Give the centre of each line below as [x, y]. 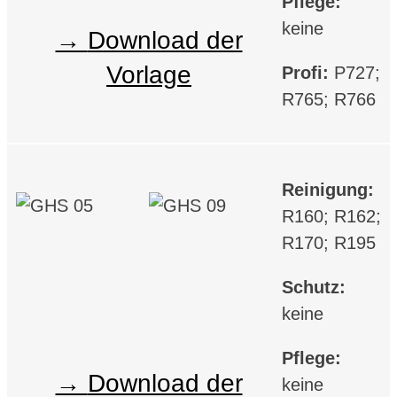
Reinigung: [328, 189]
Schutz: [314, 287]
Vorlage [149, 74]
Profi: [308, 72]
